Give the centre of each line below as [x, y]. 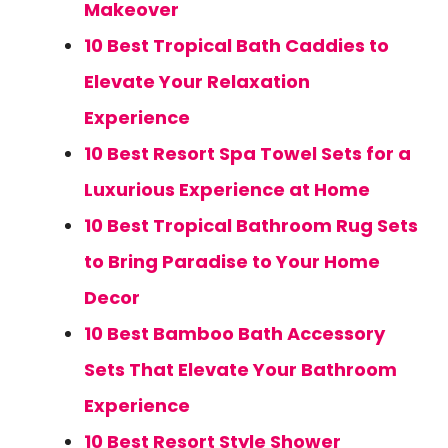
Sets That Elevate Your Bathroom [240, 369]
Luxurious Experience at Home [227, 189]
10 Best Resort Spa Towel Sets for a [247, 153]
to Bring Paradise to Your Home [232, 261]
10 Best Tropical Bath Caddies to [236, 45]
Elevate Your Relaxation [197, 81]
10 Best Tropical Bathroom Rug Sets [251, 225]
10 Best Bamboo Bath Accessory [234, 333]
